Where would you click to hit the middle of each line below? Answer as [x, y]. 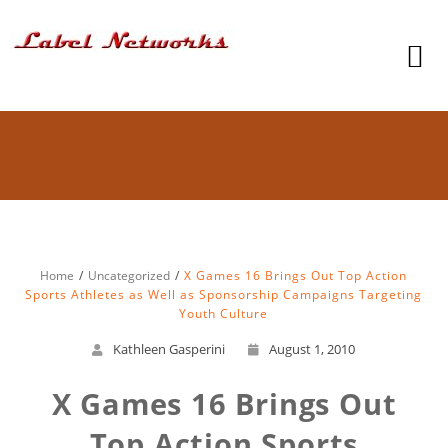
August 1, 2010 [312, 349]
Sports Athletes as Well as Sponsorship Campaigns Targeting [224, 294]
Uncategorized [129, 275]
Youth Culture [224, 313]
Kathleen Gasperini [169, 349]
